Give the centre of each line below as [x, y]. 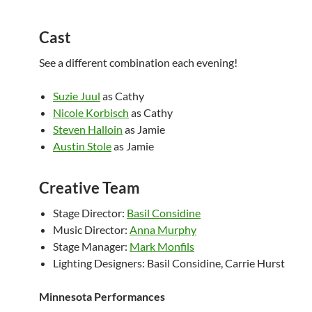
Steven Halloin [88, 129]
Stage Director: [90, 213]
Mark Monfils [162, 246]
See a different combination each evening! [138, 62]
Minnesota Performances [102, 296]
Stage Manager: [91, 246]
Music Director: [91, 229]
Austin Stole [82, 146]
